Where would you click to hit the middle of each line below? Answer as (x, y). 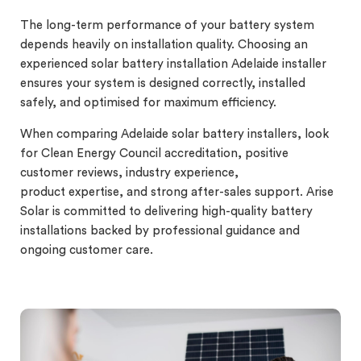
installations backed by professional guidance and (160, 230)
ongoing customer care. (87, 250)
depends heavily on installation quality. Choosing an (164, 44)
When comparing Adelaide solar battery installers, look (174, 134)
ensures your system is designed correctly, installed (163, 83)
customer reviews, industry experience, (129, 172)
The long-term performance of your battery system (167, 25)
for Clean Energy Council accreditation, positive (154, 153)
